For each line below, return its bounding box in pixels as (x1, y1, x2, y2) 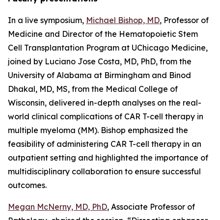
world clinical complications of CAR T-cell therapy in (8, 111, 203, 121)
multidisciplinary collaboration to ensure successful (8, 166, 201, 176)
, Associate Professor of (107, 202, 195, 212)
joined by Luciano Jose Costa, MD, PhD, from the (8, 56, 192, 66)
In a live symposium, (8, 15, 86, 25)
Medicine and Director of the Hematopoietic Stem (8, 29, 198, 39)
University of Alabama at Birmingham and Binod (8, 70, 191, 80)
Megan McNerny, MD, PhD (8, 202, 107, 212)
